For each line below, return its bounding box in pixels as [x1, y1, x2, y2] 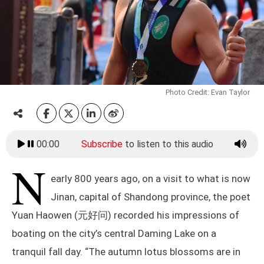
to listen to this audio [122, 138, 213, 150]
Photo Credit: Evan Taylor [166, 88, 250, 97]
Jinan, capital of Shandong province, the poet [51, 191, 250, 203]
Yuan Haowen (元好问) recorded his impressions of [12, 209, 239, 222]
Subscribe [81, 138, 123, 150]
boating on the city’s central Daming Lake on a [12, 227, 216, 240]
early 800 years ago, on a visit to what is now [51, 173, 250, 185]
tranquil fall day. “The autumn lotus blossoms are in [12, 246, 240, 258]
